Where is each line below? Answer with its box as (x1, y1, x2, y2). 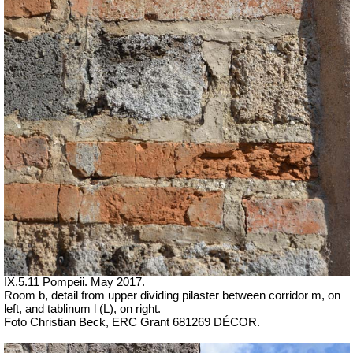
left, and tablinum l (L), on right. (4, 303, 161, 316)
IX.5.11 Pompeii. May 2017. (4, 276, 145, 289)
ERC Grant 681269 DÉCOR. (112, 316, 260, 329)
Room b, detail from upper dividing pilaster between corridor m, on (4, 289, 340, 303)
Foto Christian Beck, (4, 316, 112, 329)
